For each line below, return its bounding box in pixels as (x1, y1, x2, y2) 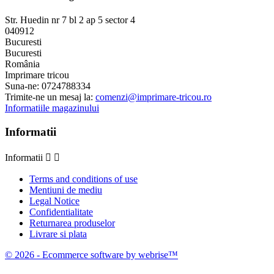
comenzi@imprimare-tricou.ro (95, 92, 212, 103)
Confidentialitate (29, 206, 93, 217)
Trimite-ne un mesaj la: (5, 92, 95, 103)
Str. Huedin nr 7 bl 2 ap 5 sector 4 (5, 15, 135, 26)
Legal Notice (29, 195, 80, 206)
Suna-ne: (5, 81, 42, 92)
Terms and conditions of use (29, 173, 138, 184)
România (5, 59, 40, 70)
